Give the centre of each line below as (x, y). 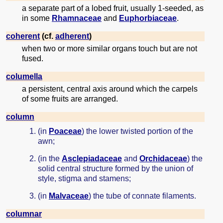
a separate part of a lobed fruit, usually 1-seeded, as (113, 8)
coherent (23, 36)
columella (24, 77)
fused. (33, 59)
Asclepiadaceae (92, 158)
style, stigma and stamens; (84, 178)
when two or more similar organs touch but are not (110, 49)
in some (37, 18)
